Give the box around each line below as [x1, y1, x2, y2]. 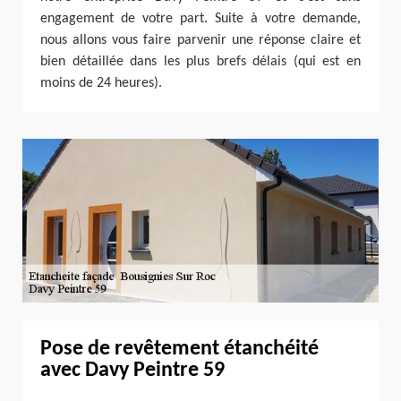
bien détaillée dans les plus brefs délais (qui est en [40, 55, 361, 70]
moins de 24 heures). [40, 76, 162, 91]
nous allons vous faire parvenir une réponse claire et [40, 33, 361, 48]
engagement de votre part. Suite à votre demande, [40, 12, 361, 27]
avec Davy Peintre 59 [40, 359, 225, 381]
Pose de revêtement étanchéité [40, 337, 319, 360]
